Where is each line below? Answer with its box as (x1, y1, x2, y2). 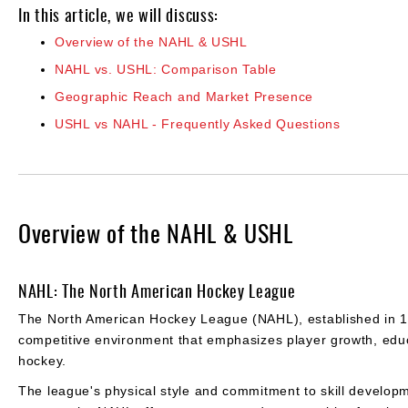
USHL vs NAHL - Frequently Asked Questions (55, 116, 341, 131)
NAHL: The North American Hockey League (18, 278, 296, 302)
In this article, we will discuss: (18, 2, 223, 26)
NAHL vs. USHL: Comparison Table (55, 61, 277, 76)
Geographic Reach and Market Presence (55, 88, 314, 104)
